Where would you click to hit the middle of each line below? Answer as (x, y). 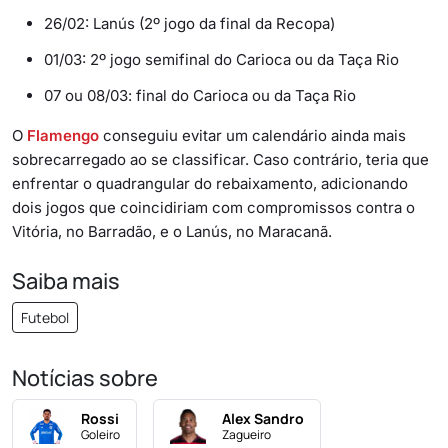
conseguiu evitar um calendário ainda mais (252, 135)
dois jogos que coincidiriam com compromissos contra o (213, 207)
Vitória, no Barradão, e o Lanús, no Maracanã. (172, 231)
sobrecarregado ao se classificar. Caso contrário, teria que (220, 159)
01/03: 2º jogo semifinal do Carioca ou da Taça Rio (221, 59)
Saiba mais (66, 280)
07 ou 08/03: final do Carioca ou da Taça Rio (200, 95)
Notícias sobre (85, 377)
